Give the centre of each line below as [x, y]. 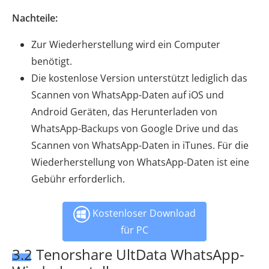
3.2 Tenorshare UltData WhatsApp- [128, 254]
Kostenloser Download [143, 213]
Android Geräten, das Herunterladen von [124, 111]
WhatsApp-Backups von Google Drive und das [135, 128]
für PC [134, 230]
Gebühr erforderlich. [78, 179]
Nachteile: [35, 18]
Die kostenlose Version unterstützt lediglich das [139, 78]
